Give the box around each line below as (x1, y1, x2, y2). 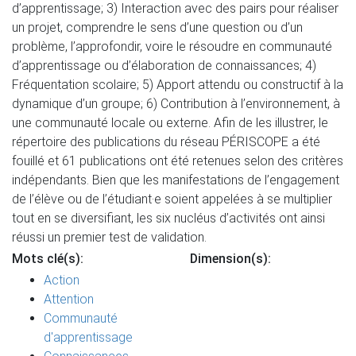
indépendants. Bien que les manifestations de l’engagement (12, 172, 339, 188)
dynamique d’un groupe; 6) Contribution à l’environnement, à (12, 96, 340, 111)
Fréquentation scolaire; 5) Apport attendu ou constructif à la (12, 77, 343, 92)
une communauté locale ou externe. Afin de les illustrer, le (12, 115, 328, 130)
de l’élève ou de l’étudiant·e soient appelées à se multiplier (12, 192, 332, 207)
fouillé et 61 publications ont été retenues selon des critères (12, 153, 343, 168)
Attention (44, 292, 94, 307)
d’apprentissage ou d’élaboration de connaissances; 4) (12, 58, 316, 73)
